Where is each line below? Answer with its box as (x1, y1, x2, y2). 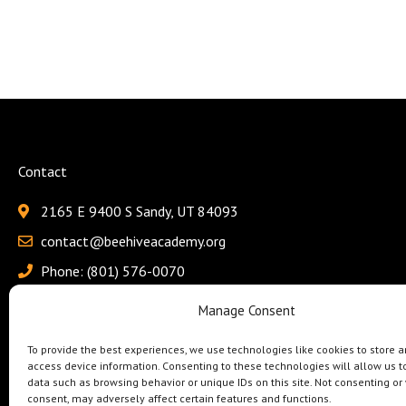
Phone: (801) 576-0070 (41, 262, 185, 281)
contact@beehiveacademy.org (41, 232, 226, 251)
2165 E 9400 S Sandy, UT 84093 (41, 202, 238, 221)
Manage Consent (198, 302, 296, 319)
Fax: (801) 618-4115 (41, 292, 169, 311)
